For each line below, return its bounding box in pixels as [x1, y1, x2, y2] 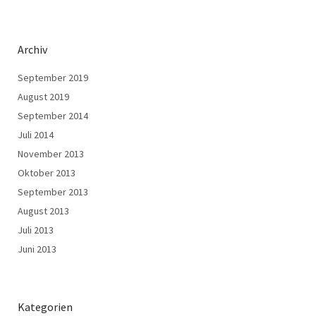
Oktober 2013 [18, 166, 75, 180]
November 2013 [18, 147, 84, 161]
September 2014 [18, 109, 88, 123]
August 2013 [18, 205, 69, 218]
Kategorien [18, 300, 73, 315]
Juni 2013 [18, 243, 56, 256]
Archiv [18, 42, 47, 57]
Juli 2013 [18, 224, 54, 237]
